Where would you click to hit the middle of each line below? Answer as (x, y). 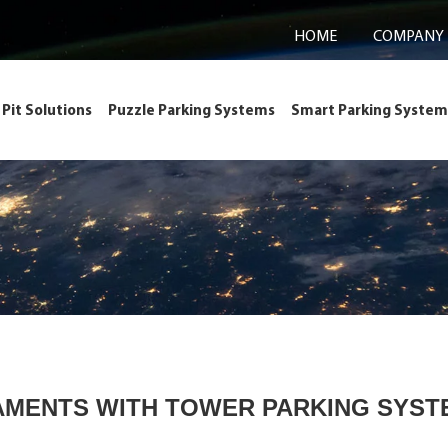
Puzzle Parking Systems (191, 109)
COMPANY (408, 35)
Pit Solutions (47, 109)
